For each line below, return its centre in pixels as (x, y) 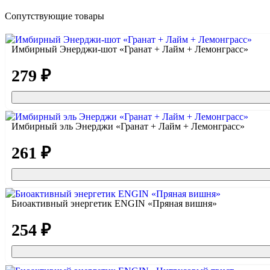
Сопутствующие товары (55, 16)
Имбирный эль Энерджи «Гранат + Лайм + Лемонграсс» (128, 127)
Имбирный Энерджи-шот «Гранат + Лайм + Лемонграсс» (130, 49)
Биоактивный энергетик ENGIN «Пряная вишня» (114, 204)
